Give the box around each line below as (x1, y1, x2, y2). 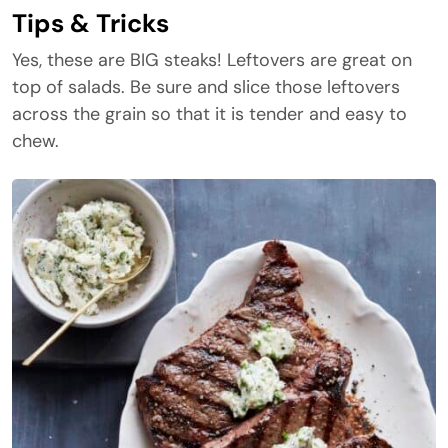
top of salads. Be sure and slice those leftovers (12, 75, 400, 99)
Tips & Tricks (12, 7, 169, 40)
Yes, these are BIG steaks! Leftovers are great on (12, 48, 412, 72)
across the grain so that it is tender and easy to (12, 102, 407, 126)
